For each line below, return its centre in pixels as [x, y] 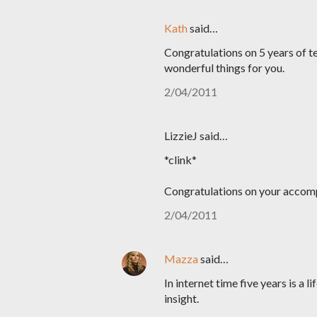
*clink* [180, 160]
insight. [181, 298]
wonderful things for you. [224, 68]
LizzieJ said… [196, 136]
